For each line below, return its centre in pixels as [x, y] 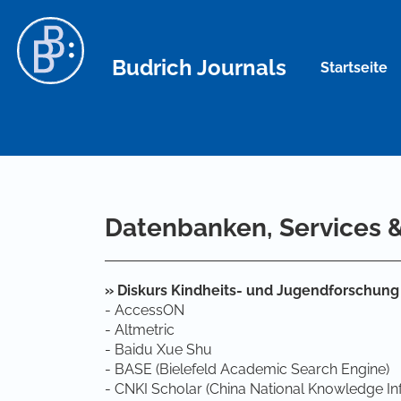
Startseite [354, 67]
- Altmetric [140, 330]
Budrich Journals [199, 67]
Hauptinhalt [73, 28]
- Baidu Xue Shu [158, 350]
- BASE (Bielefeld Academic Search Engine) [247, 369]
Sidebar [60, 48]
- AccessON [145, 310]
